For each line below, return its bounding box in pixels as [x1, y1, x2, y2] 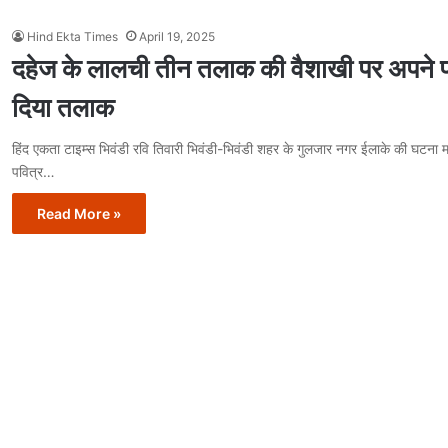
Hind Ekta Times [27, 29, 118, 44]
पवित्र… [12, 163, 55, 180]
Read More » [37, 205, 121, 222]
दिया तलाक [12, 92, 114, 123]
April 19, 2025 [139, 29, 215, 44]
